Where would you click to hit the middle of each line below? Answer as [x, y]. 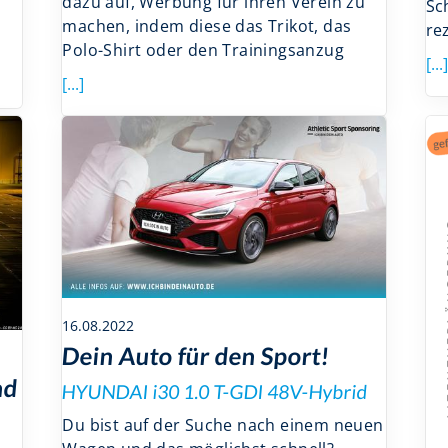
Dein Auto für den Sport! [196, 356]
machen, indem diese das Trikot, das [207, 26]
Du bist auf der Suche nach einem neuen [223, 425]
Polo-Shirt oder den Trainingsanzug [203, 50]
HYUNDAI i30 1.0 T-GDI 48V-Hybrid [215, 392]
